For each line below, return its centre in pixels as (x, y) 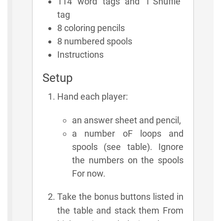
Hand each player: (92, 96)
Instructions (80, 54)
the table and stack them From (120, 210)
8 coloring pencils (91, 28)
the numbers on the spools (128, 160)
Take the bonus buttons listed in (120, 196)
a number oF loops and (128, 133)
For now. (89, 173)
